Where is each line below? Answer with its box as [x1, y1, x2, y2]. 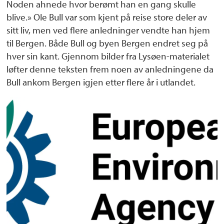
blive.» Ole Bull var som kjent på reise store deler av [6, 10, 207, 23]
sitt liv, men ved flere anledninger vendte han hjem [6, 23, 210, 36]
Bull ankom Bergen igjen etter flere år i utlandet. [6, 75, 196, 88]
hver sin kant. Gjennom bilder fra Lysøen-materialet [6, 49, 210, 62]
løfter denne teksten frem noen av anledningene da [6, 62, 214, 75]
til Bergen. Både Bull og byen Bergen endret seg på [6, 36, 208, 49]
